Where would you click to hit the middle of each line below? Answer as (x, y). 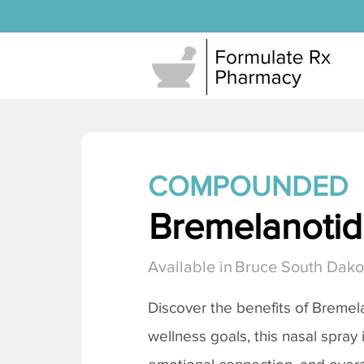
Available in (190, 266)
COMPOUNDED (248, 186)
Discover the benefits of (230, 308)
